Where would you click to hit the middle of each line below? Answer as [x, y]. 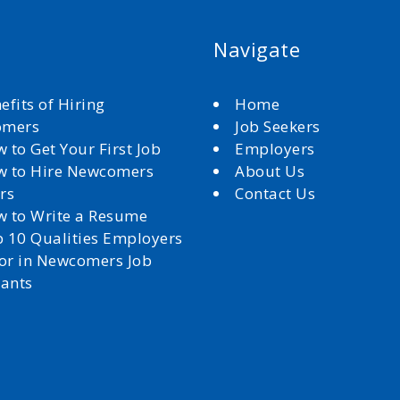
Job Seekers [278, 126]
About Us [272, 171]
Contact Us [275, 193]
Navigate [257, 49]
